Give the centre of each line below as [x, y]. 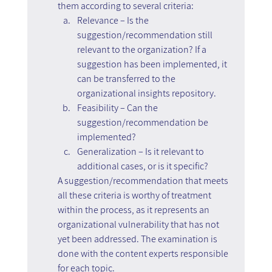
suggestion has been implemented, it [153, 64]
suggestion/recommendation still [145, 35]
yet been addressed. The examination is [138, 239]
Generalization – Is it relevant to [141, 151]
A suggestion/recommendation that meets [144, 180]
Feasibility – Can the [118, 107]
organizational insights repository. [146, 93]
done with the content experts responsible [144, 253]
